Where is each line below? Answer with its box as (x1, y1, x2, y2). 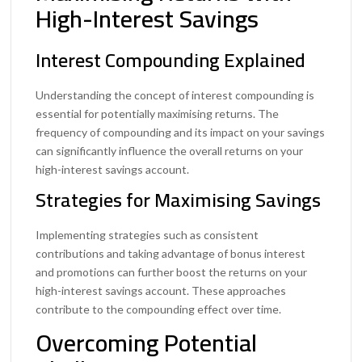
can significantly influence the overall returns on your (36, 144, 304, 158)
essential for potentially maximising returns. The (36, 107, 280, 121)
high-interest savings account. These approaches (36, 284, 287, 298)
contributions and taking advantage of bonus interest (36, 246, 306, 261)
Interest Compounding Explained (36, 42, 306, 79)
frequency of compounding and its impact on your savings (36, 125, 326, 140)
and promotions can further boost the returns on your (36, 265, 308, 280)
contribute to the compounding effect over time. (36, 302, 282, 317)
